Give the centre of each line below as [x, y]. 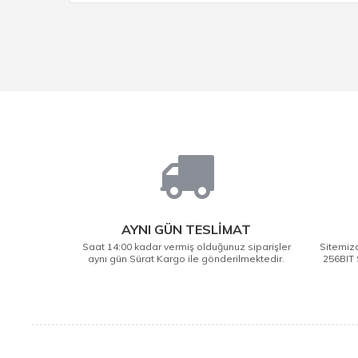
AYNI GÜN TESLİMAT [187, 229]
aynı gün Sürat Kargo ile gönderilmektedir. [187, 259]
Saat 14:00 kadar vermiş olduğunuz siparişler [186, 247]
